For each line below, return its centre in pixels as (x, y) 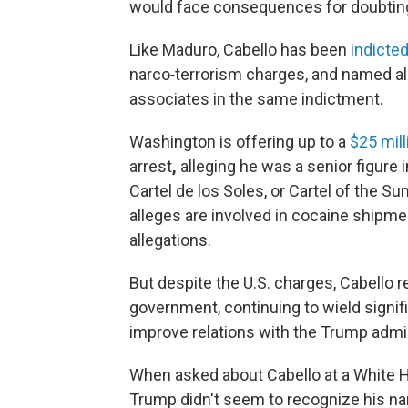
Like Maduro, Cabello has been (238, 50)
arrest (151, 167)
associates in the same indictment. (256, 99)
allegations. (170, 240)
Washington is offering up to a (240, 142)
